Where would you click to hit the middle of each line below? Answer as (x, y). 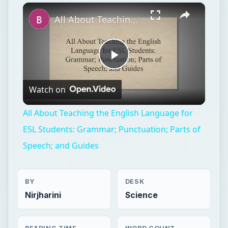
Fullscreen (129, 5)
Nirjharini (43, 195)
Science (141, 195)
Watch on (47, 89)
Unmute (48, 5)
